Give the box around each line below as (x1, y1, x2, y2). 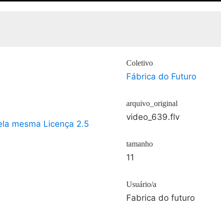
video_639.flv (126, 112, 180, 122)
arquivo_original (126, 99, 178, 108)
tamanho (126, 140, 153, 148)
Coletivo (126, 59, 153, 67)
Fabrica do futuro (126, 193, 195, 203)
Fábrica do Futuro (126, 72, 196, 81)
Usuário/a (126, 180, 156, 188)
